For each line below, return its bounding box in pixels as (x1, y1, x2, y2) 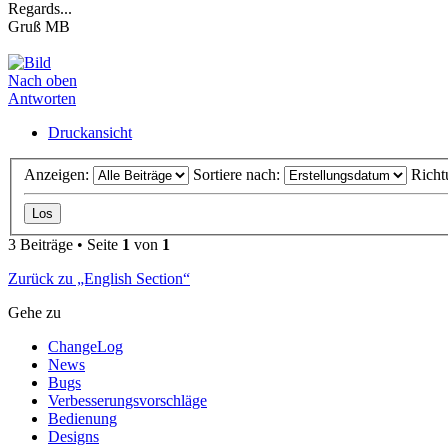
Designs (48, 427, 99, 445)
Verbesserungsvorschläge (48, 391, 207, 409)
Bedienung (48, 409, 117, 427)
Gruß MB (8, 18, 70, 36)
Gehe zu (8, 303, 61, 321)
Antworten (8, 90, 76, 108)
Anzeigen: (24, 165, 93, 183)
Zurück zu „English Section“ (8, 269, 190, 287)
